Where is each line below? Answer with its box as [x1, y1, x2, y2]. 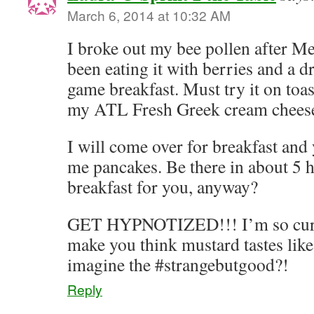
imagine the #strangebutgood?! [67, 252, 289, 276]
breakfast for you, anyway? [67, 175, 258, 198]
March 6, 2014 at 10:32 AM [67, 6, 231, 25]
